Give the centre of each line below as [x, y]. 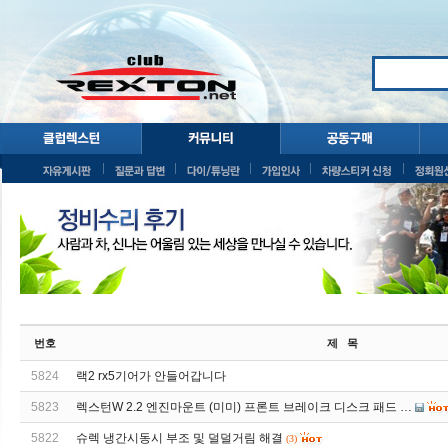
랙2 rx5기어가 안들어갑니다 [151, 376]
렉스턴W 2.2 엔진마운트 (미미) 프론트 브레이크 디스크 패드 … [244, 407]
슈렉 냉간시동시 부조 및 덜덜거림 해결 [179, 438]
